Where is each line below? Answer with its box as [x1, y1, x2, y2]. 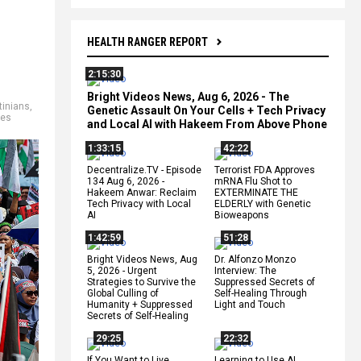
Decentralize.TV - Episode [87, 164, 201, 176]
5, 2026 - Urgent [87, 264, 157, 276]
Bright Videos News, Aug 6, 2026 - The [87, 89, 289, 103]
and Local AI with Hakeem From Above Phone [87, 117, 327, 131]
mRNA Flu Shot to [214, 175, 292, 187]
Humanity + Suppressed [87, 298, 193, 310]
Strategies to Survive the [87, 276, 196, 288]
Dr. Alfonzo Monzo [214, 253, 296, 265]
